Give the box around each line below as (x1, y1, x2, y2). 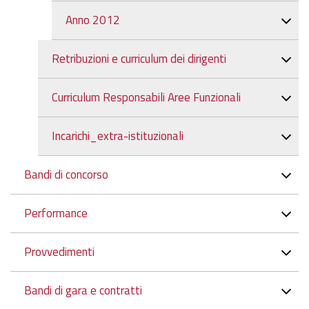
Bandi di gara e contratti (24, 281, 142, 300)
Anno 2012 (66, 11, 120, 30)
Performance (24, 204, 88, 223)
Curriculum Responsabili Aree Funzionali (52, 88, 241, 107)
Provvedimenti (24, 243, 94, 261)
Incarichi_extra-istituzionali (52, 127, 183, 146)
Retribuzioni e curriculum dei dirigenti (52, 50, 226, 68)
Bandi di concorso (24, 166, 108, 184)
